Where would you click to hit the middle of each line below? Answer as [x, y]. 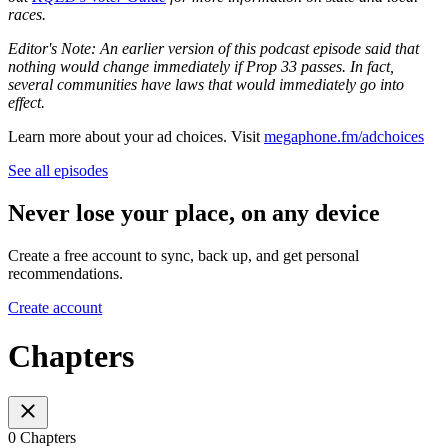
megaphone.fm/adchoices [344, 136]
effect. [26, 102]
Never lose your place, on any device [194, 212]
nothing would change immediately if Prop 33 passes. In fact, [201, 66]
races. [27, 14]
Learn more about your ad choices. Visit [136, 136]
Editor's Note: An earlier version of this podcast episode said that [213, 48]
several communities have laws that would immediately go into [206, 84]
